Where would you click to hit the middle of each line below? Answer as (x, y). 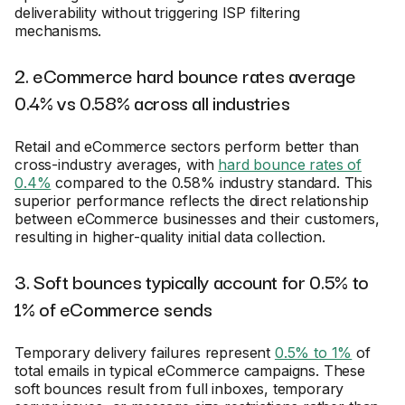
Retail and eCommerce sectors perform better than (187, 146)
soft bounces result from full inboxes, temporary (179, 389)
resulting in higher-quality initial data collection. (170, 237)
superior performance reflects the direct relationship (192, 201)
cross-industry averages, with (117, 165)
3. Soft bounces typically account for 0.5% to (192, 281)
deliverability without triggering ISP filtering (157, 13)
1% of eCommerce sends (113, 308)
